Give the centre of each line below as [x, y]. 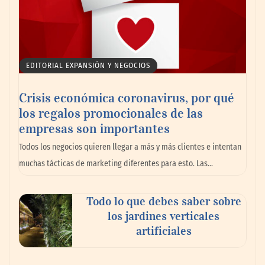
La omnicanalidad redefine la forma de [121, 141]
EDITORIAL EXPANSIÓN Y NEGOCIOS [88, 65]
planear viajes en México [85, 156]
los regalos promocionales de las [111, 113]
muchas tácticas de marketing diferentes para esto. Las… [116, 163]
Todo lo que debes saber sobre [164, 201]
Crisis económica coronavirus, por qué [127, 97]
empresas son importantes [94, 128]
